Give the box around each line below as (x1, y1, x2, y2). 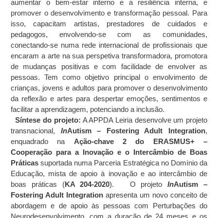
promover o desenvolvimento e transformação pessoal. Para (11, 8, 207, 17)
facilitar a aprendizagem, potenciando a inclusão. (11, 105, 169, 113)
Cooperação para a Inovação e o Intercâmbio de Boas (11, 147, 207, 156)
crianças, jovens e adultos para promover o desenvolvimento (11, 83, 207, 92)
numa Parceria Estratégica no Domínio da (74, 158, 207, 167)
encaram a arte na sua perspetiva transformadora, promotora (11, 51, 207, 60)
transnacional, (11, 126, 61, 135)
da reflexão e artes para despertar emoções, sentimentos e (11, 94, 207, 103)
